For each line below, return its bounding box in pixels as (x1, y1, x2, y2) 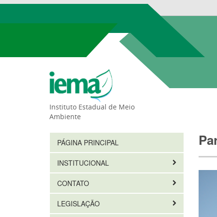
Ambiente (49, 112, 81, 121)
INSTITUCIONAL (57, 158, 111, 168)
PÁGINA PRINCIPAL (57, 138, 119, 147)
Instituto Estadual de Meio (49, 102, 135, 111)
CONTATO (57, 178, 91, 188)
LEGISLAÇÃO (57, 199, 102, 208)
